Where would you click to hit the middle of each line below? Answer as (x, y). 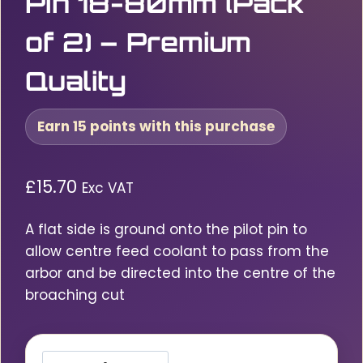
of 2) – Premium (138, 42)
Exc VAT (108, 188)
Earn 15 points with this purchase (156, 126)
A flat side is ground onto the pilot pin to (166, 229)
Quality (76, 81)
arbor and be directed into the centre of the (180, 273)
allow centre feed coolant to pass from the (177, 251)
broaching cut (75, 295)
